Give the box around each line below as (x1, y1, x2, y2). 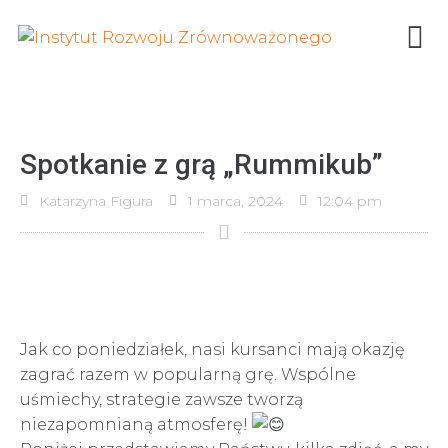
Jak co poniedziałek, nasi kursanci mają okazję (20, 340, 405, 359)
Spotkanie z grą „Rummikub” (20, 148, 383, 181)
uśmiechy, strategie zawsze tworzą (20, 390, 303, 409)
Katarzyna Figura (39, 192, 153, 210)
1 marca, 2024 (188, 192, 283, 210)
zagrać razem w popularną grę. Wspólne (20, 365, 356, 384)
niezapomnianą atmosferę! (20, 415, 252, 434)
